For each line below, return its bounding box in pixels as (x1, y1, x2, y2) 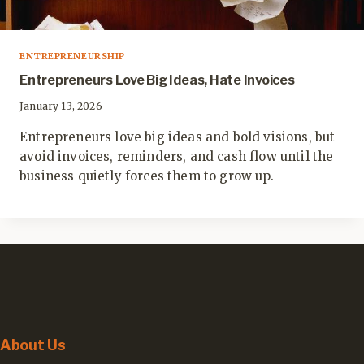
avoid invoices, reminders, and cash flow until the (19, 148, 334, 164)
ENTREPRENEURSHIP (19, 50, 125, 62)
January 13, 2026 (19, 99, 102, 112)
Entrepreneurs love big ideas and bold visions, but (19, 128, 336, 145)
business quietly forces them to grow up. (19, 167, 274, 184)
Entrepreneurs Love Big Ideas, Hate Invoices (19, 71, 295, 88)
